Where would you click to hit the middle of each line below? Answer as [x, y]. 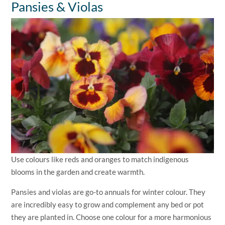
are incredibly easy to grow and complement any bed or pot [108, 205]
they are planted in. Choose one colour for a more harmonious [111, 217]
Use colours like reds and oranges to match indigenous [100, 159]
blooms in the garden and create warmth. [78, 172]
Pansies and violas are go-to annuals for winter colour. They [108, 192]
